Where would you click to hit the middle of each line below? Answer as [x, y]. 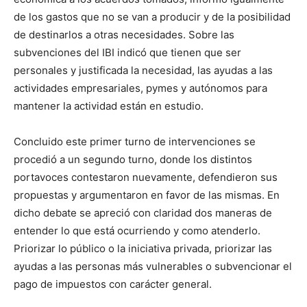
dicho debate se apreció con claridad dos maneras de [143, 213]
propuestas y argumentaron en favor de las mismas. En [147, 195]
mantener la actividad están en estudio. [109, 106]
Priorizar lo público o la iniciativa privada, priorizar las [143, 249]
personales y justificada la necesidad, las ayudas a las [143, 71]
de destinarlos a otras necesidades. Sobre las [124, 35]
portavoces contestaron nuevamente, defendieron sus [146, 177]
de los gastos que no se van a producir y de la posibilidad [152, 17]
